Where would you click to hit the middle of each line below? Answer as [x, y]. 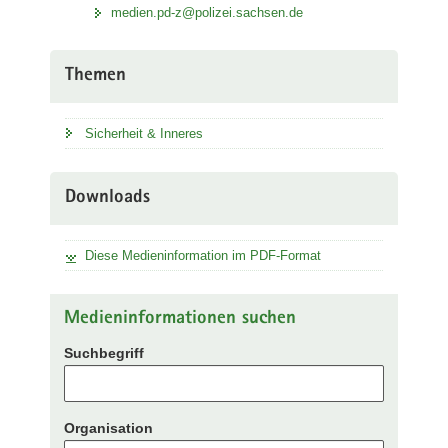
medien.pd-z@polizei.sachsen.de [207, 12]
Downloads [107, 198]
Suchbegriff [104, 353]
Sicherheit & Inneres [144, 133]
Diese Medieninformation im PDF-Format [203, 255]
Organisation [108, 428]
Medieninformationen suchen [180, 319]
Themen [95, 76]
